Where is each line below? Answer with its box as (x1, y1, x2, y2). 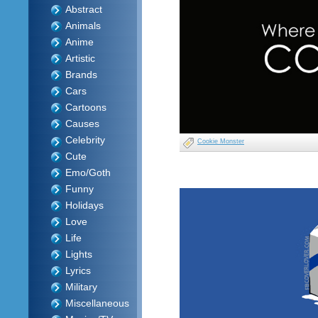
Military (65, 281, 97, 292)
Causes (65, 118, 99, 129)
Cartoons (65, 102, 106, 113)
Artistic (65, 53, 95, 64)
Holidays (65, 199, 104, 211)
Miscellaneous (65, 297, 129, 309)
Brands (65, 69, 97, 80)
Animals (65, 20, 101, 31)
